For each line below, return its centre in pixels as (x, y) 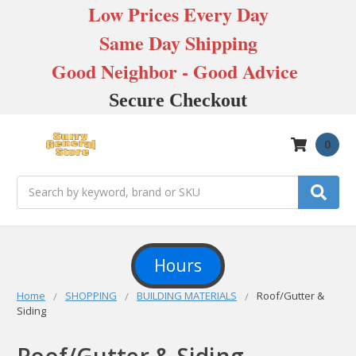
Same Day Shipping (178, 43)
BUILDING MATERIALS (187, 295)
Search (34, 184)
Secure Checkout (178, 100)
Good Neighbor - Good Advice (178, 71)
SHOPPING (91, 295)
